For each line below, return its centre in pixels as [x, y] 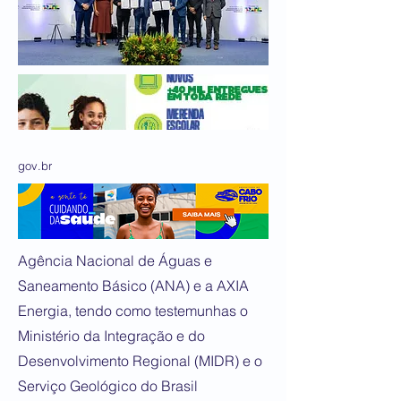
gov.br [35, 166]
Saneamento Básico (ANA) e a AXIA [133, 286]
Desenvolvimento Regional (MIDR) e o [140, 361]
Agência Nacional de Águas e [115, 260]
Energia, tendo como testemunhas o [133, 311]
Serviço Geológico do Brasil [108, 386]
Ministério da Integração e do [111, 336]
